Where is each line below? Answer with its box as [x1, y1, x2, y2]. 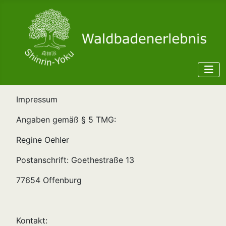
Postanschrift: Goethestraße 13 [16, 155, 134, 165]
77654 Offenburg [16, 175, 82, 186]
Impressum [16, 94, 58, 105]
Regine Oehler [16, 135, 69, 145]
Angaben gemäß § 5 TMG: [16, 115, 116, 125]
